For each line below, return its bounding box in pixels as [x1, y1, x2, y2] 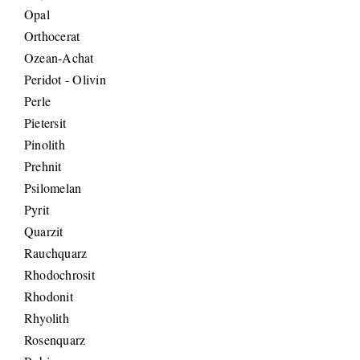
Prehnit [24, 157, 62, 175]
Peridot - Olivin [24, 71, 106, 88]
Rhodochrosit [24, 266, 95, 284]
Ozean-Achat [24, 49, 94, 67]
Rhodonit [24, 288, 73, 305]
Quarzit [24, 223, 63, 240]
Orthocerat [24, 27, 80, 45]
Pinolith [24, 136, 65, 153]
